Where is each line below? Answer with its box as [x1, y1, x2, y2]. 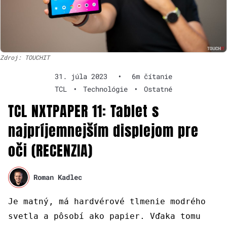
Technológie [83, 84, 128, 94]
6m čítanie [132, 71, 172, 81]
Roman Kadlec [33, 172, 83, 182]
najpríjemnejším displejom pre [8, 120, 199, 141]
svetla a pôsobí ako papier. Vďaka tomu [8, 211, 201, 221]
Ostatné [144, 84, 172, 94]
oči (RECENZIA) [8, 139, 93, 161]
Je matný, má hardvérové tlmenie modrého [8, 196, 206, 206]
